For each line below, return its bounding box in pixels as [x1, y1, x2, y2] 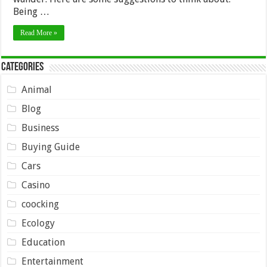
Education [21, 237, 65, 249]
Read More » [20, 29, 58, 38]
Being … [13, 6, 50, 18]
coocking [21, 198, 59, 210]
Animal [21, 84, 52, 96]
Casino [21, 179, 50, 191]
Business [21, 122, 59, 134]
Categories [1, 61, 44, 74]
